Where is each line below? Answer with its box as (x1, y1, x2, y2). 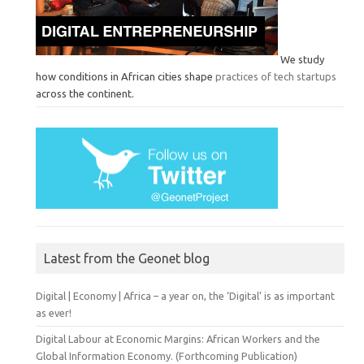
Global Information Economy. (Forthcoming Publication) (36, 350, 297, 362)
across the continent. (36, 88, 134, 99)
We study (278, 54, 324, 65)
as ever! (36, 307, 71, 318)
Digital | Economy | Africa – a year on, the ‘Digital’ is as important (36, 290, 335, 301)
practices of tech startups (215, 71, 336, 82)
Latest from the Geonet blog (44, 251, 210, 266)
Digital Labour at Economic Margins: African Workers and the (36, 333, 320, 344)
